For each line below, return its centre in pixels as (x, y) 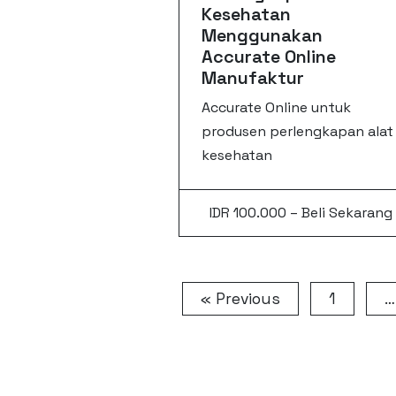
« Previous (241, 298)
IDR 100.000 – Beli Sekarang (301, 212)
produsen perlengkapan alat (298, 131)
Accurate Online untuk (277, 107)
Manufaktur (253, 77)
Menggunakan (263, 35)
